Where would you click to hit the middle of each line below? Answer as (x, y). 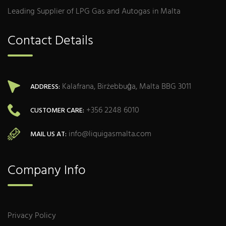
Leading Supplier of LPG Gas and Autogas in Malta (94, 12)
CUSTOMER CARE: (57, 110)
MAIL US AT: (48, 134)
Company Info (47, 171)
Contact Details (50, 41)
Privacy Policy (32, 216)
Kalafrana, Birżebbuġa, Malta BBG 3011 (126, 87)
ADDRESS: (45, 87)
